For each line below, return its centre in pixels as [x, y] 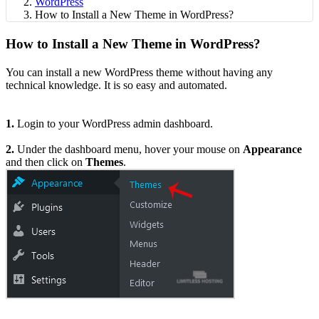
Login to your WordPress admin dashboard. [115, 123]
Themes [104, 162]
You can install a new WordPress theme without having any [139, 72]
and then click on [46, 162]
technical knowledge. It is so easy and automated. [116, 85]
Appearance [272, 149]
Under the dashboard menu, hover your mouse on [130, 149]
